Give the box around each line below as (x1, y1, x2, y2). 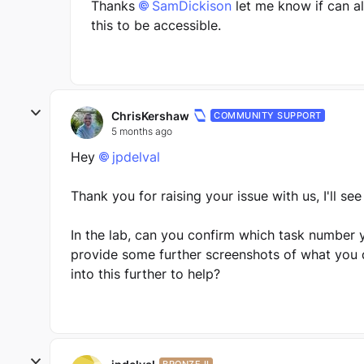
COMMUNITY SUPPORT (214, 110, 322, 121)
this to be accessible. (91, 17, 225, 33)
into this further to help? (71, 266, 220, 282)
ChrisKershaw (111, 108, 189, 123)
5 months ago (111, 124, 172, 137)
